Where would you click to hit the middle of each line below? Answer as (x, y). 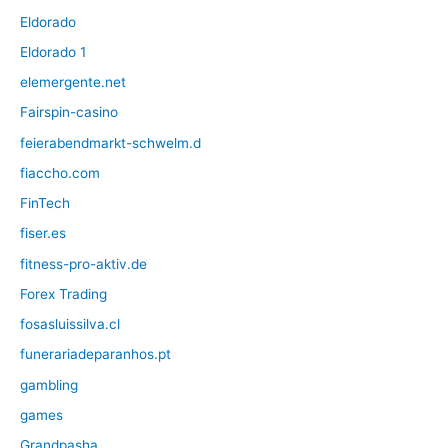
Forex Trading (63, 293)
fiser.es (43, 233)
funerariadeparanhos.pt (95, 354)
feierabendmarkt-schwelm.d (110, 142)
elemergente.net (73, 82)
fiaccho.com (60, 172)
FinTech (45, 203)
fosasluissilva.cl (70, 324)
